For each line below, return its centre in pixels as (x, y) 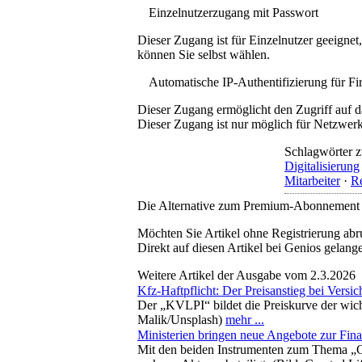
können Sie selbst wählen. (204, 54)
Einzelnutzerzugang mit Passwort (234, 12)
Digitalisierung (322, 166)
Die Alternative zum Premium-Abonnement (248, 205)
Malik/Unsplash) (181, 319)
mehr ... (245, 319)
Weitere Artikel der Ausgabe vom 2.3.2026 (246, 275)
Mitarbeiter (312, 180)
